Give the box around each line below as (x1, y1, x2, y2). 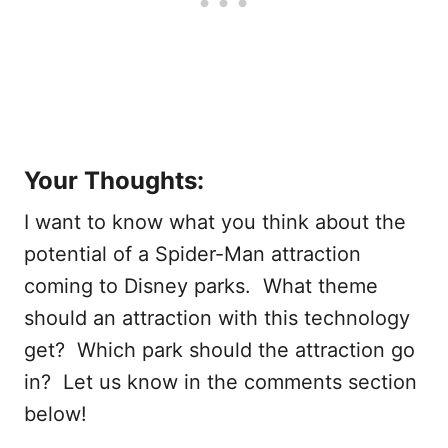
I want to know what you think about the (24, 210, 406, 235)
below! (24, 402, 87, 427)
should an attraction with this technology (24, 306, 410, 331)
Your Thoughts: (24, 166, 204, 196)
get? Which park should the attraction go (24, 338, 415, 363)
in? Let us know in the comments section (24, 370, 417, 395)
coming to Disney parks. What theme (24, 274, 378, 299)
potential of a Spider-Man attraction (24, 242, 361, 267)
